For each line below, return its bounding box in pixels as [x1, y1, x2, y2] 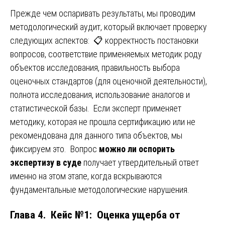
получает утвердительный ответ [81, 157, 199, 168]
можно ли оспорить [99, 144, 175, 155]
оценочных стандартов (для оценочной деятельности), [10, 76, 207, 87]
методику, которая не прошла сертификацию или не [10, 117, 195, 128]
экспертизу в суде [10, 157, 81, 168]
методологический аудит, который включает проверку [10, 22, 207, 33]
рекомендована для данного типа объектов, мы [10, 130, 182, 141]
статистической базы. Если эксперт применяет [10, 103, 181, 114]
